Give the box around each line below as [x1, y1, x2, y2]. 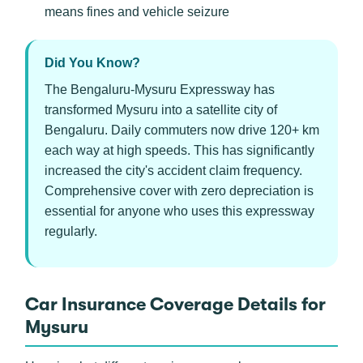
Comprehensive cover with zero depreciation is [45, 184, 314, 198]
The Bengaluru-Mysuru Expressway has [45, 83, 275, 96]
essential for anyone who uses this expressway [45, 204, 314, 218]
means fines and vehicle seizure [45, 5, 229, 19]
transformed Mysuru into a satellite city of [45, 103, 277, 117]
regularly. [45, 224, 97, 238]
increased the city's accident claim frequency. [45, 164, 302, 177]
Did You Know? [45, 56, 140, 70]
